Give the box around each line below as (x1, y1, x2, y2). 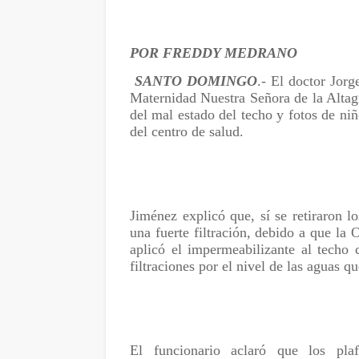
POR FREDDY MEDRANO (130, 45, 297, 61)
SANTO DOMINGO (134, 73, 257, 89)
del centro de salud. (130, 123, 244, 139)
